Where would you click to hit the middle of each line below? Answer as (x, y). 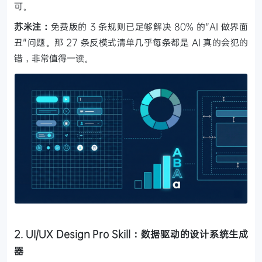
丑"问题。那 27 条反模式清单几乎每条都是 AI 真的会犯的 (131, 42)
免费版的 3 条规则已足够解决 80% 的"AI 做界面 (149, 26)
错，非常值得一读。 (54, 58)
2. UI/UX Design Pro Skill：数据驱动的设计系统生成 (131, 233)
